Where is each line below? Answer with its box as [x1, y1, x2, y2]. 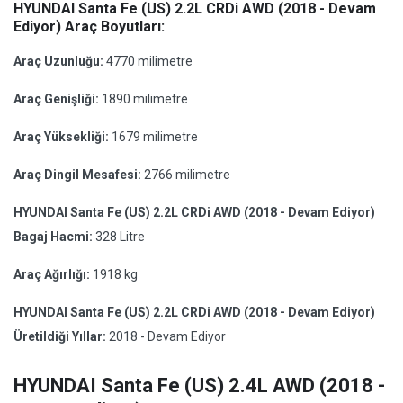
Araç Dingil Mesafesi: [13, 167, 144, 182]
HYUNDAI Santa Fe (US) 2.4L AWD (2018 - [13, 374, 385, 397]
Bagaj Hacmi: [13, 229, 95, 244]
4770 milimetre [106, 54, 193, 68]
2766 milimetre [144, 167, 230, 182]
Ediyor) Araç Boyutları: [13, 18, 165, 35]
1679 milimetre [112, 130, 198, 144]
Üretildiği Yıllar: [13, 329, 109, 344]
